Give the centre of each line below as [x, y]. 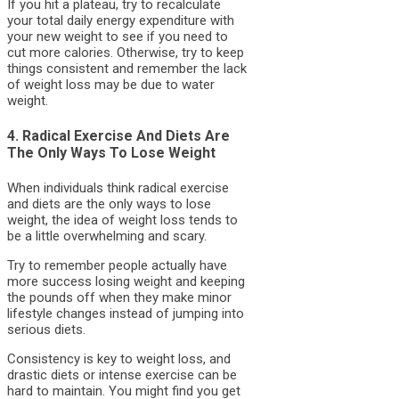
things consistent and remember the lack [127, 68]
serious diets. [46, 330]
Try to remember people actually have [117, 266]
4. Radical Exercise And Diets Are [118, 135]
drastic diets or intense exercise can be [122, 375]
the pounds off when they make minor [119, 298]
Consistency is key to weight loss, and [119, 359]
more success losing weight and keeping [126, 282]
